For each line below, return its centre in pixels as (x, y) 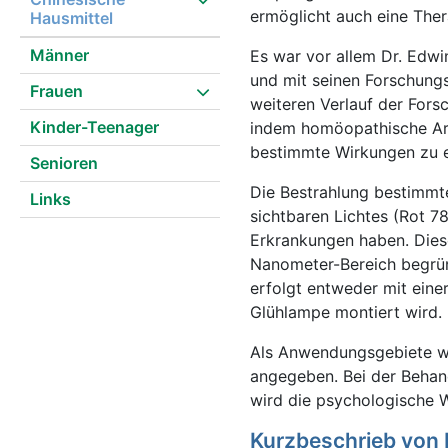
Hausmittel (71, 18)
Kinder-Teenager (94, 127)
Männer (59, 55)
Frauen (56, 91)
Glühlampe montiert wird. (346, 312)
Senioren (64, 163)
